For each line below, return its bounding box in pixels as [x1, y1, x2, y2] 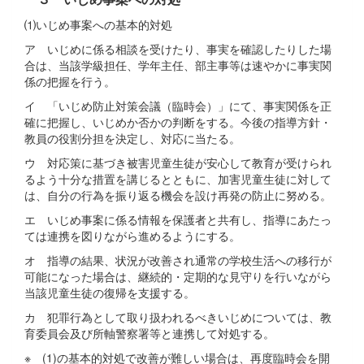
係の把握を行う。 [24, 72, 115, 89]
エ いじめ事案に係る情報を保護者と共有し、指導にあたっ [24, 210, 331, 227]
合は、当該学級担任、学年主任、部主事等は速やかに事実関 [24, 56, 331, 73]
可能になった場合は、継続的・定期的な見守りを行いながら [24, 267, 331, 284]
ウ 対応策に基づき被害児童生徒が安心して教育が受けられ [24, 154, 331, 171]
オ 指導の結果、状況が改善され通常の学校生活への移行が [24, 251, 331, 268]
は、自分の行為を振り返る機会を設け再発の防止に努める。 [24, 186, 331, 203]
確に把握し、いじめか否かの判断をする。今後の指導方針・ [24, 113, 331, 130]
